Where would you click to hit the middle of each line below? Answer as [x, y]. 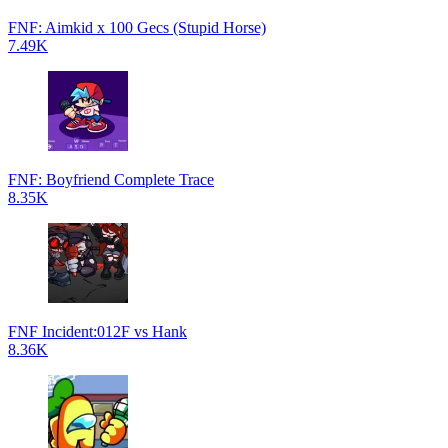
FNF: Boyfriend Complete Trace [111, 179]
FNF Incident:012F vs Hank [97, 331]
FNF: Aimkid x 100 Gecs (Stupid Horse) [137, 27]
